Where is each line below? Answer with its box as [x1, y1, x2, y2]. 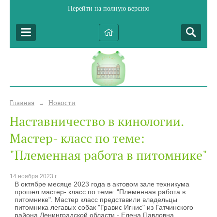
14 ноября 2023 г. [10, 173, 58, 180]
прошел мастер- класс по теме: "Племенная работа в [15, 188, 186, 196]
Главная [10, 98, 34, 107]
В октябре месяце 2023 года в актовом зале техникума [15, 180, 189, 188]
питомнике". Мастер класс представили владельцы [15, 196, 177, 204]
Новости [48, 98, 76, 107]
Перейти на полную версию [68, 5, 149, 12]
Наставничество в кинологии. [10, 113, 184, 130]
